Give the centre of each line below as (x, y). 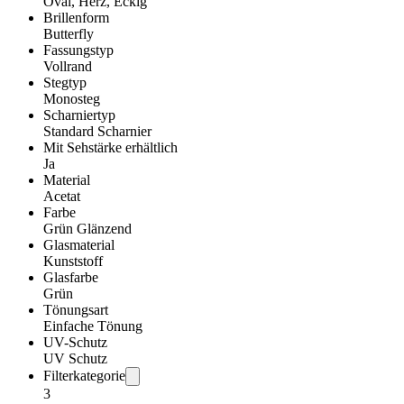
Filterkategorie (84, 376)
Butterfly (69, 34)
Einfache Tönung (93, 326)
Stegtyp (65, 83)
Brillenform (76, 18)
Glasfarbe (71, 278)
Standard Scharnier (97, 132)
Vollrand (68, 67)
